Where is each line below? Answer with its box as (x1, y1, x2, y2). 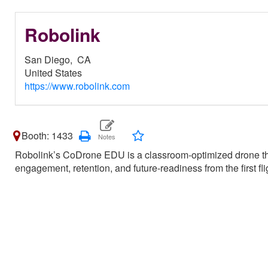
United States (25, 66, 82, 80)
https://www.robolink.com (25, 79, 130, 93)
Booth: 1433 (22, 129, 73, 142)
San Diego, (25, 53, 77, 66)
